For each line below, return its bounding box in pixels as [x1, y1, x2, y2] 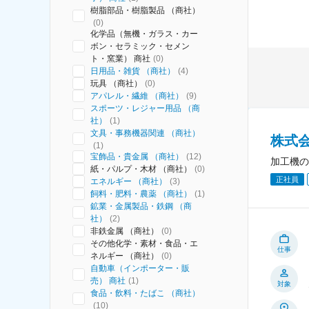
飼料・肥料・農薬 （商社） [90, 189, 192, 199]
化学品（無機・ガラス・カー [90, 29, 198, 39]
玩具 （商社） [90, 79, 142, 88]
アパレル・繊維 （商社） [90, 91, 183, 101]
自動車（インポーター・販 [90, 263, 190, 273]
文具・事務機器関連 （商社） [90, 128, 200, 138]
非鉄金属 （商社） [90, 226, 159, 236]
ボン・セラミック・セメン [90, 41, 190, 51]
